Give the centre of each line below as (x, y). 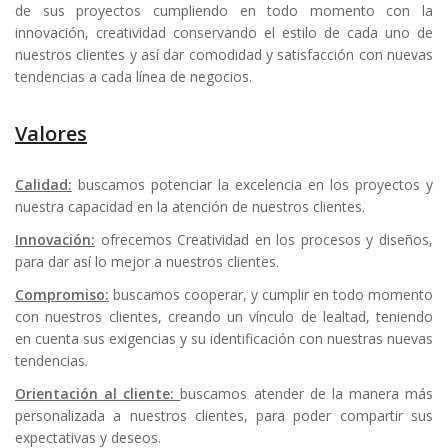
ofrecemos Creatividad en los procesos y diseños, (264, 239)
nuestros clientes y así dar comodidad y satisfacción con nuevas (224, 54)
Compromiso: (62, 294)
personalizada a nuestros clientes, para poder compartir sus (224, 416)
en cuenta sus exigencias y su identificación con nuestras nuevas (224, 338)
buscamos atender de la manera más (306, 394)
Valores (51, 133)
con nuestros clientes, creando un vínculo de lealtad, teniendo (224, 316)
